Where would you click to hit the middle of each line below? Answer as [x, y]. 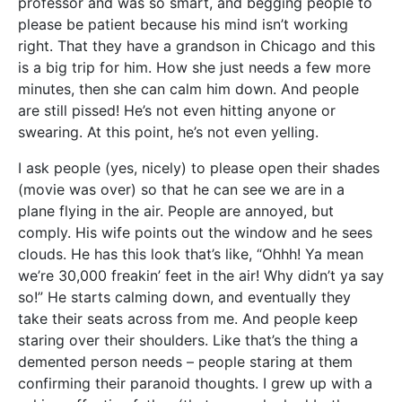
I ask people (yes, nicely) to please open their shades [199, 168]
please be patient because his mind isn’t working [183, 24]
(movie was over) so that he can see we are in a [181, 189]
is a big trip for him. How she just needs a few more [194, 67]
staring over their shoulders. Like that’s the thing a [188, 340]
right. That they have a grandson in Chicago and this [197, 46]
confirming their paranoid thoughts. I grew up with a [195, 383]
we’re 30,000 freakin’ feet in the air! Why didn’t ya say [201, 275]
